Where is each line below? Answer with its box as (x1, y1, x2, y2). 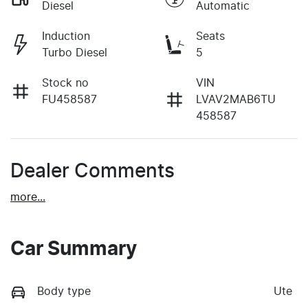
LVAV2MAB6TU (196, 93, 276, 105)
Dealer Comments (10, 162, 175, 181)
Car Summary (10, 239, 137, 259)
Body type (37, 285, 91, 297)
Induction (42, 30, 90, 42)
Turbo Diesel (42, 47, 107, 58)
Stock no (42, 77, 89, 89)
